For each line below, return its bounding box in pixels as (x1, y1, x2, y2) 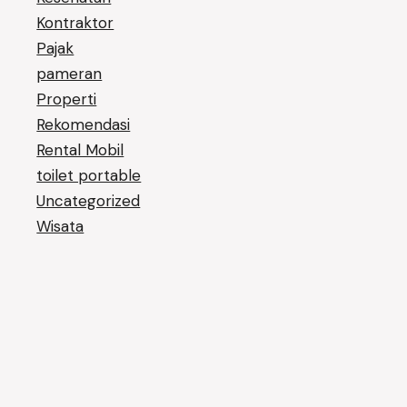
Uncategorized (36, 191, 141, 212)
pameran (36, 64, 103, 84)
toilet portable (36, 165, 142, 186)
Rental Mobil (36, 140, 124, 161)
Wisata (36, 216, 84, 237)
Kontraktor (36, 13, 114, 34)
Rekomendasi (36, 114, 131, 135)
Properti (36, 89, 97, 110)
